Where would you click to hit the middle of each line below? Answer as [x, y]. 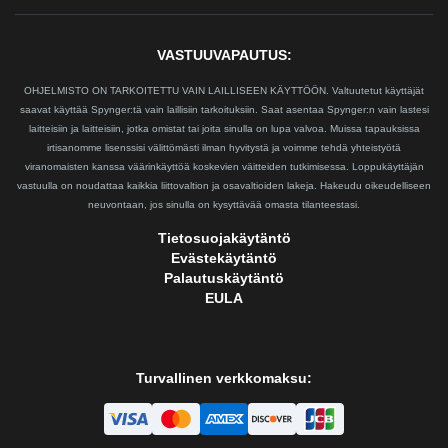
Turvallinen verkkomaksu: [224, 378]
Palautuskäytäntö [224, 278]
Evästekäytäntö [224, 258]
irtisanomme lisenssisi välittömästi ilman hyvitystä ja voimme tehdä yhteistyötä [224, 148]
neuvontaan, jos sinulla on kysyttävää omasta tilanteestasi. [224, 205]
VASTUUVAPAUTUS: [224, 55]
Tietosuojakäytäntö [224, 238]
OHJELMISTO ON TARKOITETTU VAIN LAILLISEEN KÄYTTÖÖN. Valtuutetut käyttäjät [224, 91]
